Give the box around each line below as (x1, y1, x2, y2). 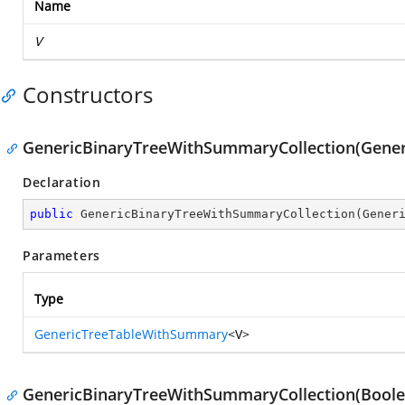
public (30, 207, 73, 221)
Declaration (23, 174, 101, 191)
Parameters (23, 247, 100, 264)
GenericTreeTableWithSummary (34, 325, 228, 343)
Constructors (23, 80, 153, 109)
